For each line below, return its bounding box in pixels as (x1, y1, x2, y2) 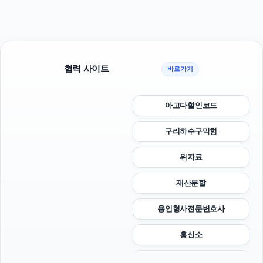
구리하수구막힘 (164, 126, 218, 136)
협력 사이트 (63, 64, 109, 74)
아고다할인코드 (164, 100, 218, 110)
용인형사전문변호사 (157, 204, 225, 213)
